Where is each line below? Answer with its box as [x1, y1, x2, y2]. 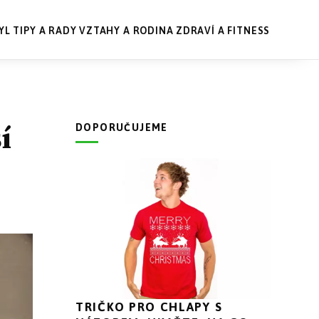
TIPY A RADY [13, 24, 77, 36]
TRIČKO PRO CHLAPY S [75, 300, 223, 315]
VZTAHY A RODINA [79, 24, 174, 36]
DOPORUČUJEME [75, 122, 168, 134]
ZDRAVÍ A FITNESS [175, 24, 271, 36]
